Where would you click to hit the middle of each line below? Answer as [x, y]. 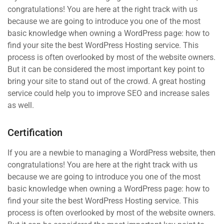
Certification [35, 132]
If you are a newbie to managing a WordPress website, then [111, 152]
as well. [21, 105]
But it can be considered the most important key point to [106, 69]
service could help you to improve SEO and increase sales [108, 93]
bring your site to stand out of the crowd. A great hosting [106, 81]
